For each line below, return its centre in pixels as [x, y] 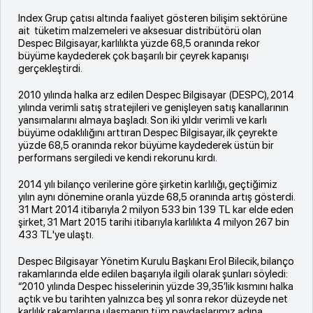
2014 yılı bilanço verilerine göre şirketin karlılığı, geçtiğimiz [148, 184]
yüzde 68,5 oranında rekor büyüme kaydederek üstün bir [146, 145]
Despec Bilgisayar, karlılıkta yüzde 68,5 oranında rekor [139, 43]
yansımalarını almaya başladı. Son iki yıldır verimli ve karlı [143, 120]
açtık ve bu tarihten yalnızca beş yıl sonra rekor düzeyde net [153, 299]
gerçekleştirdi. [51, 68]
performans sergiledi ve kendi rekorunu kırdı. [119, 158]
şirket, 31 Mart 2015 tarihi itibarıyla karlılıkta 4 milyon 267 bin [154, 222]
